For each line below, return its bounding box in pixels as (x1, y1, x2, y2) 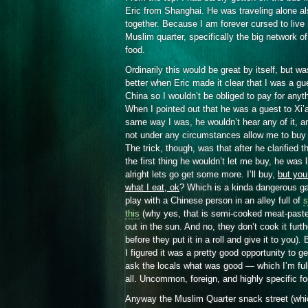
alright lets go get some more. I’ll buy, (125, 168, 278, 179)
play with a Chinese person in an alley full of (125, 195, 303, 206)
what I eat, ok (125, 181, 179, 192)
